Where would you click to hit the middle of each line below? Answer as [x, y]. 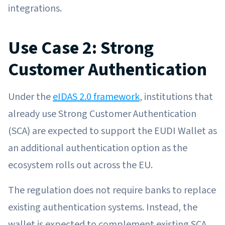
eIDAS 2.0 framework [96, 97]
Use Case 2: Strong [81, 48]
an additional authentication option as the [98, 148]
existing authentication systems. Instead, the [103, 207]
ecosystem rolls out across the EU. [80, 165]
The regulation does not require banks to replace [112, 190]
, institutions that [176, 97]
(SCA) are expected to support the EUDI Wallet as [113, 131]
